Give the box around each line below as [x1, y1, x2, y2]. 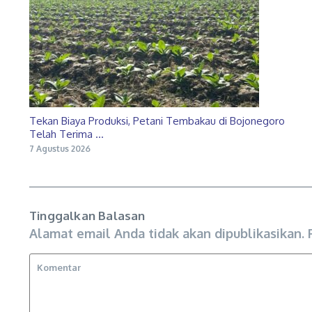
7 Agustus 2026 [29, 143, 91, 154]
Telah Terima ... [29, 127, 104, 141]
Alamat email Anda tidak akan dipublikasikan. [29, 225, 304, 241]
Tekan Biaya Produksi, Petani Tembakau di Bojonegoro [29, 114, 285, 127]
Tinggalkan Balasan [29, 208, 146, 223]
